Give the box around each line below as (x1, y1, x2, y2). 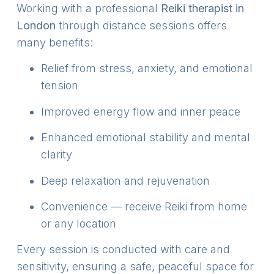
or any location (40, 217, 116, 230)
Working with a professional (16, 2, 161, 15)
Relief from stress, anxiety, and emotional (40, 62, 253, 75)
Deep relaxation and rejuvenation (40, 174, 210, 187)
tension (40, 79, 78, 92)
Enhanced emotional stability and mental (40, 131, 250, 144)
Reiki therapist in (160, 2, 244, 15)
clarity (40, 148, 72, 161)
